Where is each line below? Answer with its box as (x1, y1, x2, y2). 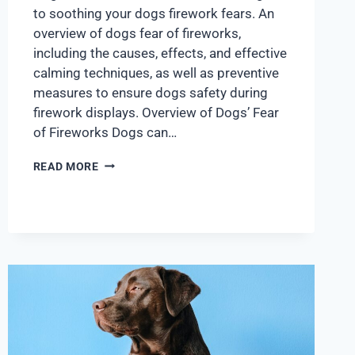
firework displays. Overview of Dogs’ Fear (32, 104, 279, 120)
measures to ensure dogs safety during (32, 84, 268, 101)
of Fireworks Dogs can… (32, 124, 177, 140)
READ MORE (32, 159, 99, 173)
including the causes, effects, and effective (32, 44, 287, 61)
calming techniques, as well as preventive (32, 64, 279, 81)
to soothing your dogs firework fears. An (32, 5, 274, 21)
